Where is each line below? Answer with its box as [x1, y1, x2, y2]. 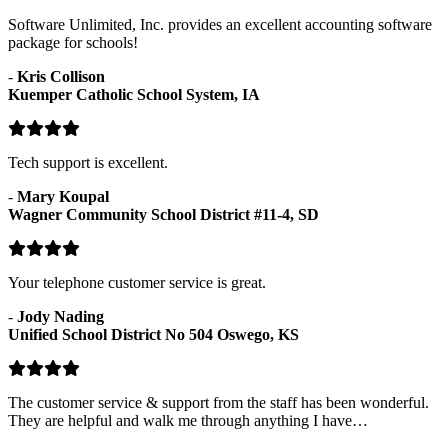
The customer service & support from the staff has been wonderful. [8, 393, 429, 411]
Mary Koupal [17, 187, 109, 205]
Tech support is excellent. [8, 153, 168, 171]
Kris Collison [17, 67, 105, 85]
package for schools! [8, 33, 138, 51]
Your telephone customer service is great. [8, 273, 266, 291]
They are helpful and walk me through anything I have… [8, 411, 368, 429]
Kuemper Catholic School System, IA [8, 85, 260, 103]
